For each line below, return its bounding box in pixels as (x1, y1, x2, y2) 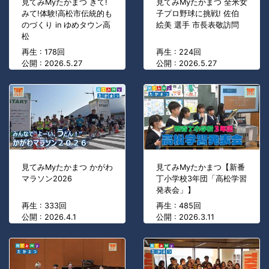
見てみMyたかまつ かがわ (22, 163, 113, 172)
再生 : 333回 (22, 201, 67, 211)
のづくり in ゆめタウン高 (22, 20, 110, 30)
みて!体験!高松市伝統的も (22, 9, 112, 19)
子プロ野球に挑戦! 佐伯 (156, 9, 239, 19)
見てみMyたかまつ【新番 (156, 163, 245, 172)
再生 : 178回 (22, 47, 65, 57)
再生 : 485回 (156, 201, 201, 211)
